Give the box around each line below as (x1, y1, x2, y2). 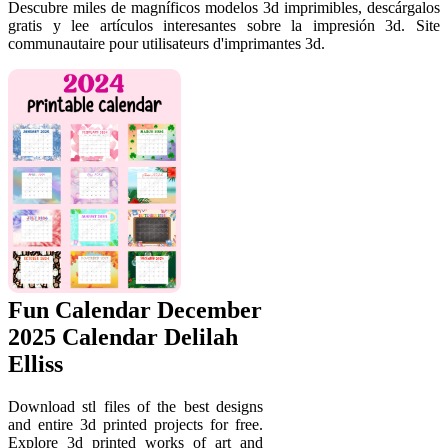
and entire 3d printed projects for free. (8, 416, 263, 434)
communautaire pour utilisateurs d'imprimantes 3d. (8, 35, 325, 53)
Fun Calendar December (8, 297, 262, 324)
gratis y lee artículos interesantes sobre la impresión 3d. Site (8, 17, 440, 35)
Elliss (8, 351, 63, 378)
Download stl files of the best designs (8, 398, 263, 416)
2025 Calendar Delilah (8, 324, 238, 351)
